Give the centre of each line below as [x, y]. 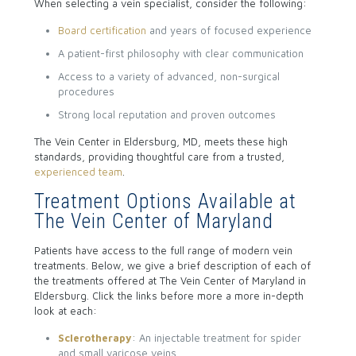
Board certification [102, 30]
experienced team [78, 172]
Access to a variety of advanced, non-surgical [168, 76]
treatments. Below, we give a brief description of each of [172, 265]
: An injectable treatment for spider [216, 338]
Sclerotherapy [95, 338]
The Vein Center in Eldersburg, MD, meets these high [161, 141]
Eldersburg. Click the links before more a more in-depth [168, 296]
